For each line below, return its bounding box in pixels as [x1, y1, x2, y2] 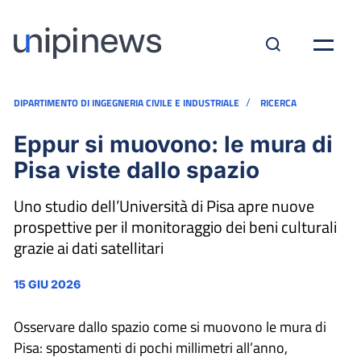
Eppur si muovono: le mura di [14, 131, 333, 158]
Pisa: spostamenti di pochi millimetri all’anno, [14, 337, 288, 359]
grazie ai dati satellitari [14, 235, 164, 260]
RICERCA [260, 95, 297, 110]
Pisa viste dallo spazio [14, 156, 259, 184]
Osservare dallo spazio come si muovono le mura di [14, 316, 326, 338]
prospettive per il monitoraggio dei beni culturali [14, 214, 337, 239]
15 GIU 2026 [14, 277, 81, 291]
